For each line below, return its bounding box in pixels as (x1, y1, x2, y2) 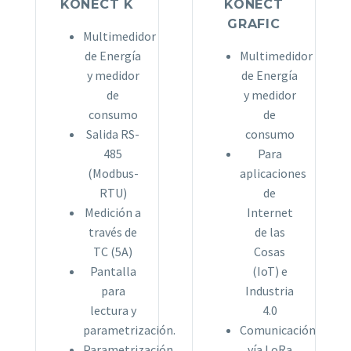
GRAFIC (227, 16, 280, 32)
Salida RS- (86, 126, 139, 143)
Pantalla (89, 263, 136, 280)
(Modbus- (87, 165, 139, 182)
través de (89, 224, 137, 241)
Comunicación (240, 322, 316, 338)
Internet (246, 204, 293, 221)
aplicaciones (240, 165, 306, 182)
